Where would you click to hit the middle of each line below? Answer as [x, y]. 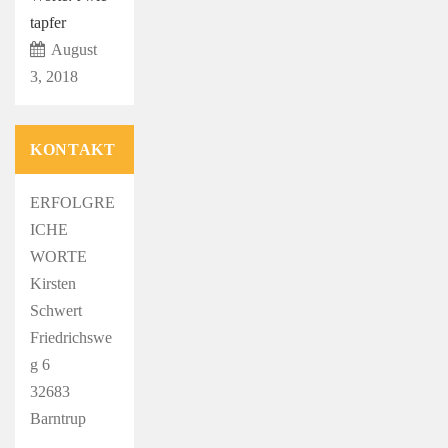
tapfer [48, 22]
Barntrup [58, 418]
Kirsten [53, 283]
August [73, 49]
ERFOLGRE [72, 202]
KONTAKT [73, 149]
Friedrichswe [71, 337]
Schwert [56, 310]
